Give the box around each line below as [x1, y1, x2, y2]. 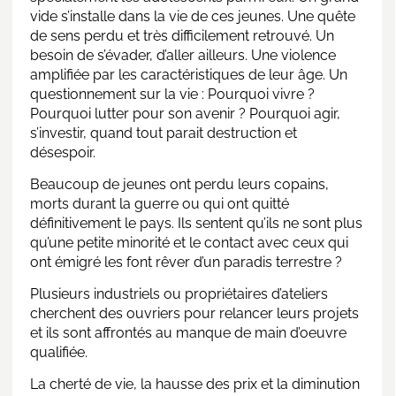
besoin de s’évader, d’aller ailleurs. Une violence [30, 46, 336, 64]
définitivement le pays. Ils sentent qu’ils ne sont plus [30, 214, 362, 232]
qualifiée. [30, 343, 88, 361]
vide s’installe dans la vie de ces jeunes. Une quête [30, 7, 355, 25]
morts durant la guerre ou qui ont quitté [30, 194, 289, 212]
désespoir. [30, 143, 95, 161]
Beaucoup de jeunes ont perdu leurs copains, [30, 175, 329, 193]
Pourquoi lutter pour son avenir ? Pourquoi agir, [30, 104, 340, 122]
